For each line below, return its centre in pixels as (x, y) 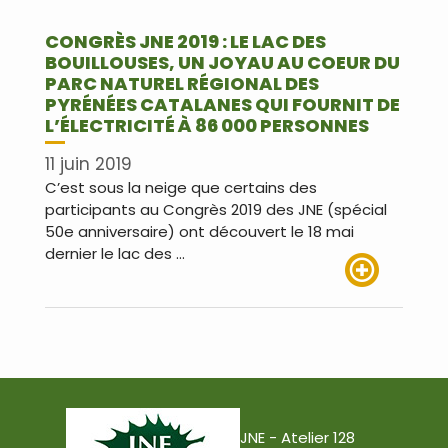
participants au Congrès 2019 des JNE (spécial (216, 210)
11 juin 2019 (88, 164)
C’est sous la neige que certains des (181, 188)
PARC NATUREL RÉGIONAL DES (182, 83)
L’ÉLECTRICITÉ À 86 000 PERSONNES (207, 125)
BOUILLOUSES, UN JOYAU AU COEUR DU (222, 62)
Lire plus (374, 298)
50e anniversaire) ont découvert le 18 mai (199, 232)
